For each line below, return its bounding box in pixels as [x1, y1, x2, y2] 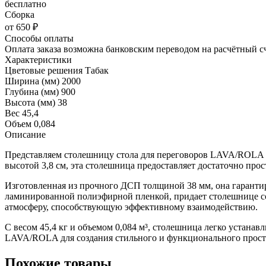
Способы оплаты [5, 33, 74, 43]
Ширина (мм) [5, 75, 62, 86]
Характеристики [5, 54, 72, 65]
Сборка [5, 9, 34, 20]
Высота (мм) [5, 97, 58, 107]
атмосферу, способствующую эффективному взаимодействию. [5, 201, 258, 212]
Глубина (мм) [5, 86, 61, 97]
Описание [5, 129, 46, 140]
